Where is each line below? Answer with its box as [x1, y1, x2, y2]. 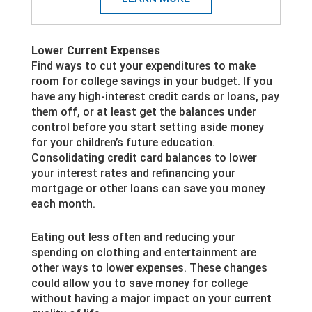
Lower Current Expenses [31, 43, 160, 57]
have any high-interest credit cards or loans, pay [31, 89, 279, 103]
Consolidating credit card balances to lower [31, 150, 257, 164]
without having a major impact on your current [31, 291, 272, 305]
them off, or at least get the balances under [31, 104, 256, 118]
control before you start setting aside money [31, 120, 264, 134]
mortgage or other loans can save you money [31, 181, 265, 195]
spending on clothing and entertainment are [31, 245, 256, 259]
